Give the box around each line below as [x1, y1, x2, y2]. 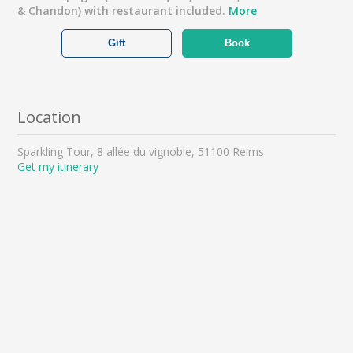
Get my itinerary [17, 158, 99, 174]
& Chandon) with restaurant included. [17, 2, 229, 18]
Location [17, 105, 82, 128]
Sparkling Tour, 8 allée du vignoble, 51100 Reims [17, 143, 265, 159]
